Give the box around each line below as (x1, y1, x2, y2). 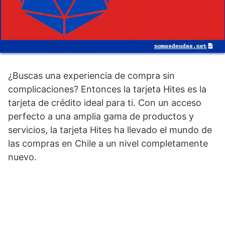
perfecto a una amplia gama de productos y (8, 110, 194, 122)
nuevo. (8, 151, 37, 162)
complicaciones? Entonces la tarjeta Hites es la (8, 83, 206, 94)
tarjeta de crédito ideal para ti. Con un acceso (8, 97, 201, 108)
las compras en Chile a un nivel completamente (8, 138, 208, 149)
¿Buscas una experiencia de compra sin (8, 70, 175, 81)
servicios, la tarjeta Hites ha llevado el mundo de (8, 124, 212, 135)
